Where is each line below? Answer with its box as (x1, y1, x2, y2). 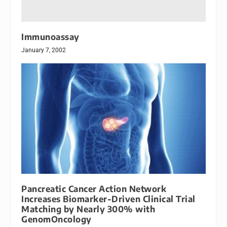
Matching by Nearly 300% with (21, 203, 156, 214)
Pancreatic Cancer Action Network (21, 183, 167, 194)
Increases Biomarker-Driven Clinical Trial (21, 193, 196, 204)
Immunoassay (21, 31, 80, 42)
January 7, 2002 (21, 46, 66, 54)
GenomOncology (21, 213, 92, 224)
